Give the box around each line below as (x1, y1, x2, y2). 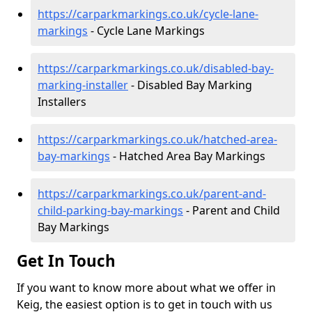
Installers (38, 94, 86, 109)
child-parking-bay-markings (38, 203, 183, 218)
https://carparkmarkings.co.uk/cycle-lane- (38, 6, 258, 22)
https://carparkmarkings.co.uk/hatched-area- (38, 132, 277, 147)
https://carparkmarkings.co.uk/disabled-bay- (38, 61, 274, 76)
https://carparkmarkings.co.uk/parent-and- (38, 186, 266, 201)
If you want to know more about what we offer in (17, 280, 276, 295)
